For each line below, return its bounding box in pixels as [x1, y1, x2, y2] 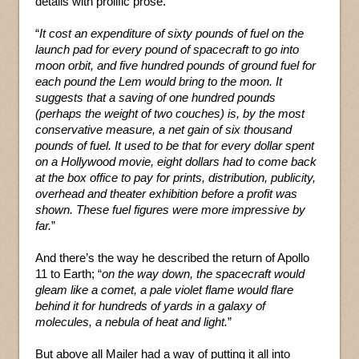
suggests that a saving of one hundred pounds [35, 90, 276, 104]
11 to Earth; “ [35, 266, 102, 280]
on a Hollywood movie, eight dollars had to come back [35, 154, 317, 168]
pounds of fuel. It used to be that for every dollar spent [35, 138, 314, 152]
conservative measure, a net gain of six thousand [35, 122, 292, 136]
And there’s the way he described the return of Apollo [35, 250, 309, 264]
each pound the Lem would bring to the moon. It [35, 74, 282, 88]
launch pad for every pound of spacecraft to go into [35, 42, 299, 56]
